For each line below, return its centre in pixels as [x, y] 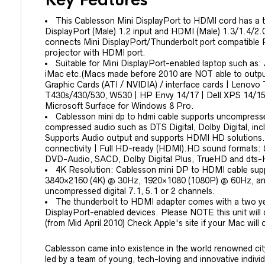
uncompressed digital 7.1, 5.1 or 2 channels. [130, 191]
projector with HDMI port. [95, 53]
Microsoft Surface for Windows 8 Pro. [119, 106]
